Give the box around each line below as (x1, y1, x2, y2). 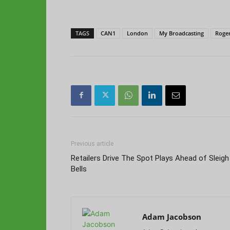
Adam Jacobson (142, 211, 201, 222)
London (127, 29, 148, 37)
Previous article (71, 140, 113, 147)
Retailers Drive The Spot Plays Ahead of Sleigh (71, 153, 229, 163)
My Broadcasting (159, 29, 204, 37)
